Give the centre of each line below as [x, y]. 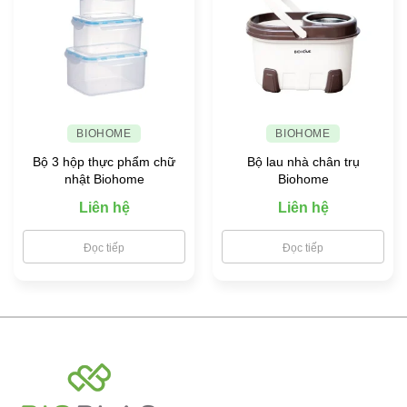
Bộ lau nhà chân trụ [303, 161]
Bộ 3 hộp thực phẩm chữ [104, 161]
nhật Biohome [104, 179]
